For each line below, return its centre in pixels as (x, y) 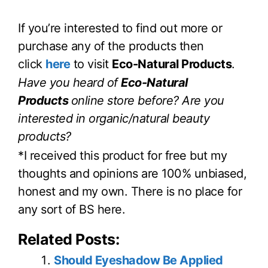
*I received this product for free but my (122, 156)
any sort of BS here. (71, 210)
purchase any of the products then (111, 46)
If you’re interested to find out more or (120, 28)
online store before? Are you (147, 101)
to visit (91, 64)
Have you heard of (69, 83)
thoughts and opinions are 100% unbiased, (132, 174)
